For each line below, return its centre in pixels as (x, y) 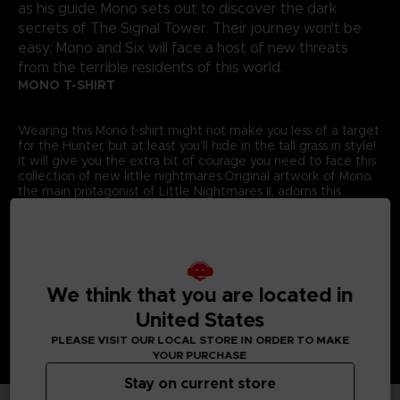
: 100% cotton (129, 251)
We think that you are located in (200, 294)
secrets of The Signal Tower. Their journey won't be (189, 28)
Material (59, 251)
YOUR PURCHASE (200, 354)
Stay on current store (200, 383)
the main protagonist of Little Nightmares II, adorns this (179, 191)
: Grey (90, 236)
